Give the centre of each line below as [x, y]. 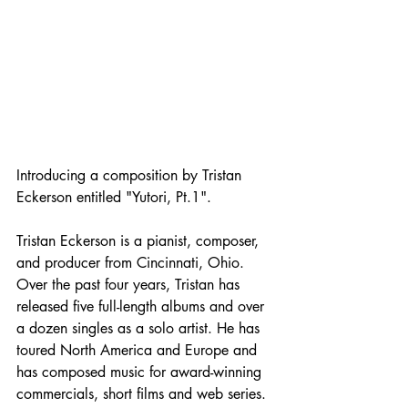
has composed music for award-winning [141, 372]
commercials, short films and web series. [143, 394]
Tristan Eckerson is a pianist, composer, [140, 241]
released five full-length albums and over [143, 306]
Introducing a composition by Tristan [131, 175]
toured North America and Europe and [139, 350]
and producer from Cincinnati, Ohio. [133, 263]
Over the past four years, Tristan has [130, 285]
